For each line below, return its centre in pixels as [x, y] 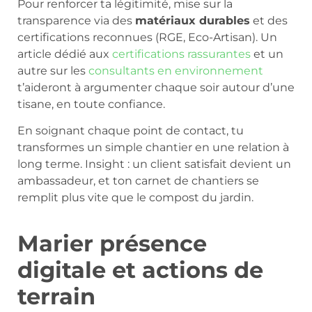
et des [269, 20]
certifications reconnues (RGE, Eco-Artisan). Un [147, 37]
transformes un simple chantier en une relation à [153, 148]
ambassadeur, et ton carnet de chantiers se [138, 181]
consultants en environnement [176, 70]
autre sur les [53, 70]
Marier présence [112, 244]
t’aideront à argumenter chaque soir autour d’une [156, 87]
